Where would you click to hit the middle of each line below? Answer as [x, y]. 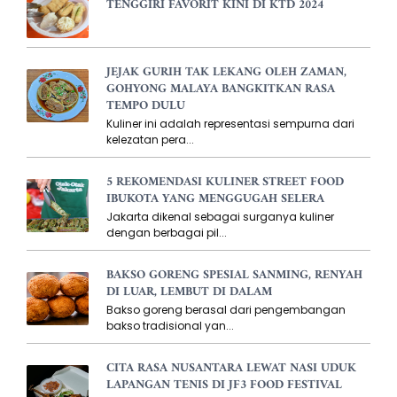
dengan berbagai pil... [167, 232]
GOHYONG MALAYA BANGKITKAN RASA [221, 89]
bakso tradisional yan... [170, 325]
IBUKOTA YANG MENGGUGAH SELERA [215, 198]
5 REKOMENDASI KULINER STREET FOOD [225, 182]
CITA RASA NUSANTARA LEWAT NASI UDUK [231, 368]
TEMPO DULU [146, 105]
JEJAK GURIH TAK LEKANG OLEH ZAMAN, [226, 72]
